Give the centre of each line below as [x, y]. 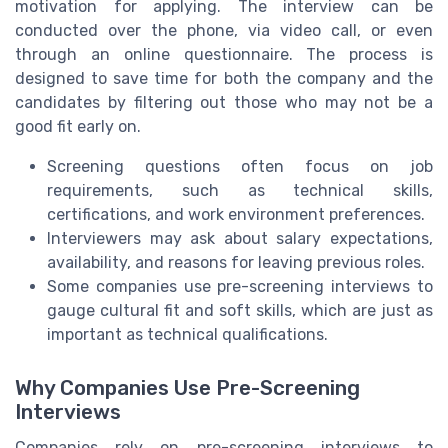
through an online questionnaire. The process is [224, 54]
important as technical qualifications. [187, 334]
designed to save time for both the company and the [224, 78]
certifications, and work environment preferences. [236, 214]
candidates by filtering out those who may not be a [224, 102]
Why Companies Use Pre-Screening [187, 387]
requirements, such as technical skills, [240, 190]
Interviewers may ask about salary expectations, [240, 238]
